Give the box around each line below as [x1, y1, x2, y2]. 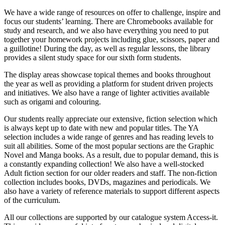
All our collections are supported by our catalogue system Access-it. [4, 213, 218, 222]
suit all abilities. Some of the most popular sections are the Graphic [4, 142, 214, 151]
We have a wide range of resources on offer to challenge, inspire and [4, 8, 220, 17]
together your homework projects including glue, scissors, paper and [4, 35, 219, 44]
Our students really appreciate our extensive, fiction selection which [4, 115, 217, 124]
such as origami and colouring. [4, 97, 101, 106]
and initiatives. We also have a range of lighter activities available [4, 88, 209, 97]
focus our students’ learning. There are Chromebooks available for [4, 17, 213, 26]
